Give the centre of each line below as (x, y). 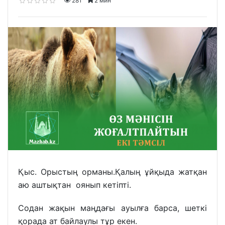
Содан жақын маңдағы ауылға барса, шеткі (113, 208)
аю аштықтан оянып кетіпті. (75, 185)
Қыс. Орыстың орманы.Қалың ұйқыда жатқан (113, 172)
